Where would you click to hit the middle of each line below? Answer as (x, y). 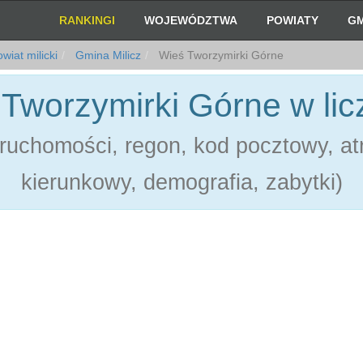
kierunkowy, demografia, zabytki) (181, 182)
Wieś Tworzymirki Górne (220, 55)
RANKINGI (88, 20)
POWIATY (293, 20)
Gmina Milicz (107, 55)
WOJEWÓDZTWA (191, 20)
